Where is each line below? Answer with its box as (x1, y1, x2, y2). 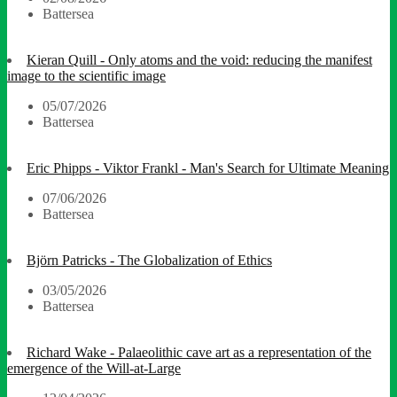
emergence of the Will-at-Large (7, 361, 181, 377)
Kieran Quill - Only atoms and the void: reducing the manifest (27, 52, 372, 68)
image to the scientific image (7, 68, 166, 84)
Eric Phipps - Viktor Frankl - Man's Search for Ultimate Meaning (27, 160, 389, 176)
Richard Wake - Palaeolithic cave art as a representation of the (27, 345, 371, 361)
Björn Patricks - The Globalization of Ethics (27, 253, 272, 269)
